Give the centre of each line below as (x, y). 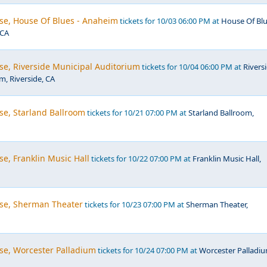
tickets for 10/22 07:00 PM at (141, 159)
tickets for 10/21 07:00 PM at (137, 113)
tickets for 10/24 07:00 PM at (148, 250)
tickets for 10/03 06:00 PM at (170, 21)
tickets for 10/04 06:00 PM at (192, 67)
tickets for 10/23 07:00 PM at (134, 204)
